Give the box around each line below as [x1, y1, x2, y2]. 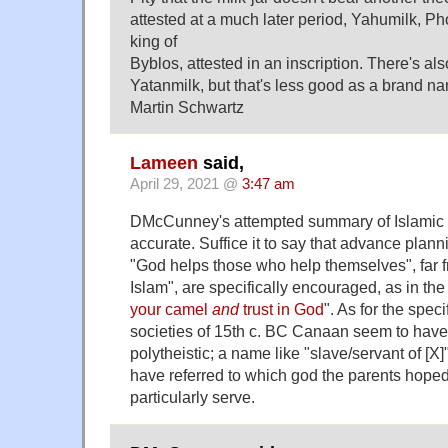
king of [130, 31, 177, 50]
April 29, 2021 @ [130, 175, 242, 192]
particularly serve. [130, 387, 255, 406]
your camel [130, 299, 212, 318]
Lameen [130, 152, 198, 173]
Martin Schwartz [130, 97, 244, 116]
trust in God [239, 299, 324, 318]
